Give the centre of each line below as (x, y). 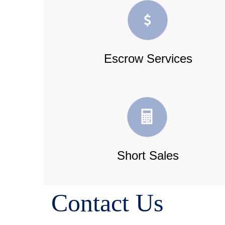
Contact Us (107, 203)
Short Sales (148, 156)
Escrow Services (148, 59)
